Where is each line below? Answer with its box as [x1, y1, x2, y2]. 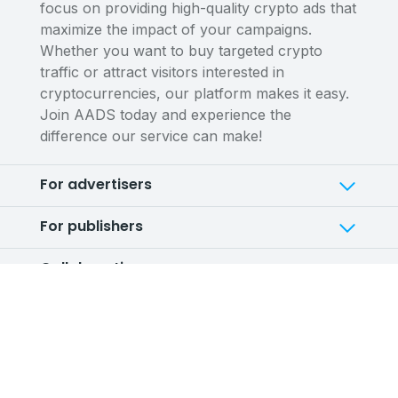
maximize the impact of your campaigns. [40, 20, 312, 38]
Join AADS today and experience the [40, 105, 291, 123]
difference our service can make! [40, 126, 262, 145]
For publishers [40, 215, 143, 236]
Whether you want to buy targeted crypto [40, 41, 322, 60]
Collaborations [40, 257, 150, 278]
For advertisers [40, 173, 152, 195]
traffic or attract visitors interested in [40, 62, 284, 81]
